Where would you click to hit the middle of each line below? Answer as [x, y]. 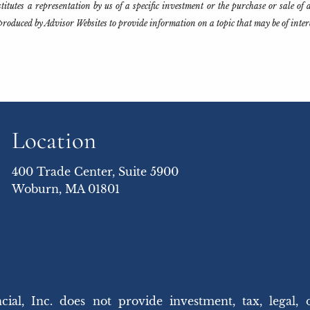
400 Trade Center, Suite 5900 [95, 172]
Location [54, 141]
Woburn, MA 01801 [66, 189]
